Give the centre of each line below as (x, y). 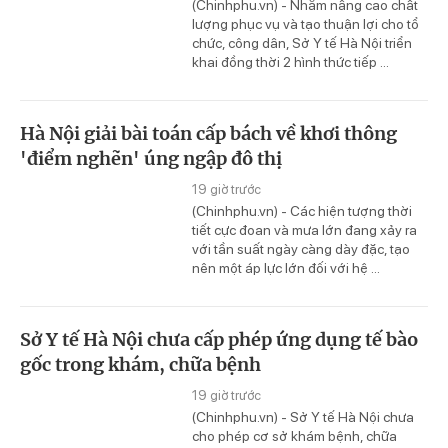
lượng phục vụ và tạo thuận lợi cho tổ (305, 24)
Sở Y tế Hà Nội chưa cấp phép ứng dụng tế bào (219, 340)
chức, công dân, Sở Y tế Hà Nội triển (302, 43)
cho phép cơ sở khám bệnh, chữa (294, 436)
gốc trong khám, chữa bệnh (140, 365)
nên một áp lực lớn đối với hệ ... (286, 268)
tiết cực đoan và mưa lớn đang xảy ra (304, 230)
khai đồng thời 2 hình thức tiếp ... (290, 62)
